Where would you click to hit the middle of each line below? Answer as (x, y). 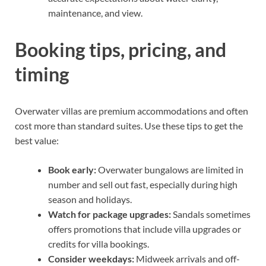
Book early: (72, 169)
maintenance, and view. (95, 13)
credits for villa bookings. (99, 243)
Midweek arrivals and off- (187, 258)
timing (42, 74)
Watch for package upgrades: (110, 214)
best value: (37, 140)
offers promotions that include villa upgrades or (145, 229)
